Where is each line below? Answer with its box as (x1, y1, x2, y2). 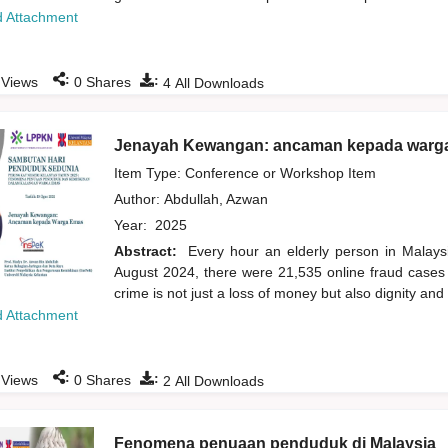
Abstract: (113, 243, 183, 260)
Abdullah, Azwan (163, 191, 272, 208)
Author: (113, 191, 164, 208)
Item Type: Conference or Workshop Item (113, 165, 376, 182)
